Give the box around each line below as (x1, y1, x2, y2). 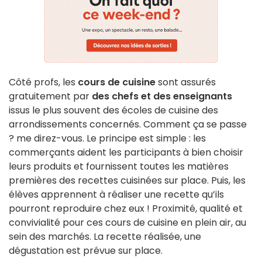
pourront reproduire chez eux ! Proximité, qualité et (9, 201, 243, 215)
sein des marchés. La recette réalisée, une (9, 229, 201, 243)
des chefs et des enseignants (92, 89, 232, 103)
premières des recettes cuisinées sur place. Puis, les (9, 173, 246, 187)
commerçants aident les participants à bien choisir (9, 145, 243, 159)
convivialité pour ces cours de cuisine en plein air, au (9, 215, 246, 229)
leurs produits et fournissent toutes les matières (9, 159, 229, 173)
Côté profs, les (9, 75, 78, 89)
